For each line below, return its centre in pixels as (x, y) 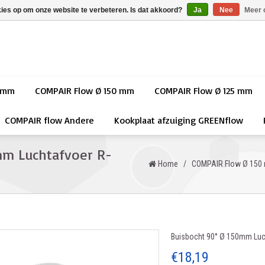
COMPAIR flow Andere (49, 120)
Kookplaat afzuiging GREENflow (179, 120)
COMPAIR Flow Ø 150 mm (85, 91)
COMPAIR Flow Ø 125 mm (203, 91)
